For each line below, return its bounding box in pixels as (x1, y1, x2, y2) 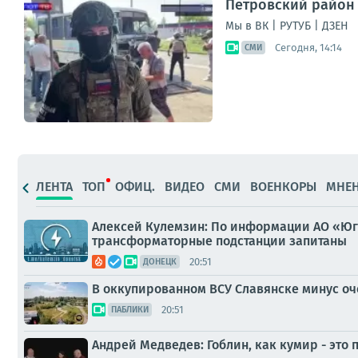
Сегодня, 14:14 (275, 41, 342, 54)
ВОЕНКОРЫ (250, 178, 316, 194)
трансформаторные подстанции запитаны (92, 233, 347, 249)
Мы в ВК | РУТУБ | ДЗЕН (225, 19, 348, 33)
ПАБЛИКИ (111, 304, 149, 315)
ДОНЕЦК (143, 257, 177, 267)
